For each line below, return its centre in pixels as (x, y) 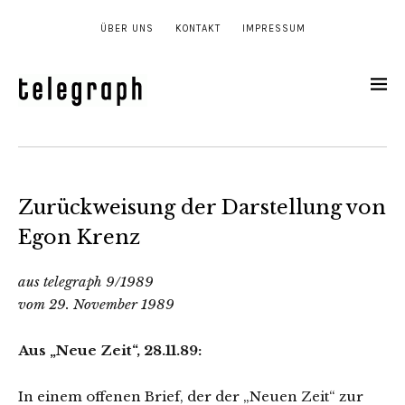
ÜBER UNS (127, 28)
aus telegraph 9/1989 (86, 282)
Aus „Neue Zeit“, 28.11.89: (110, 350)
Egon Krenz (79, 237)
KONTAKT (198, 28)
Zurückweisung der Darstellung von (202, 207)
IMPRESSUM (273, 28)
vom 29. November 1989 (96, 304)
